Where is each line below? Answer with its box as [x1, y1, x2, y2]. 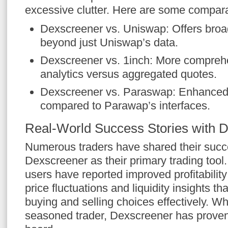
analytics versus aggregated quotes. [40, 68, 217, 80]
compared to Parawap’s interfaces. [40, 99, 210, 112]
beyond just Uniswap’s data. [40, 36, 178, 49]
